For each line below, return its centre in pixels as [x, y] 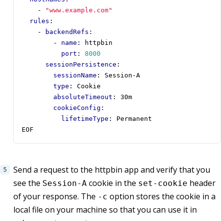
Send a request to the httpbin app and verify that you [112, 170]
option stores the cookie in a [162, 197]
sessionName [75, 75]
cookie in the [112, 183]
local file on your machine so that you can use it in [105, 210]
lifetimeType [85, 119]
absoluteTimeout [83, 97]
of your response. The [55, 197]
